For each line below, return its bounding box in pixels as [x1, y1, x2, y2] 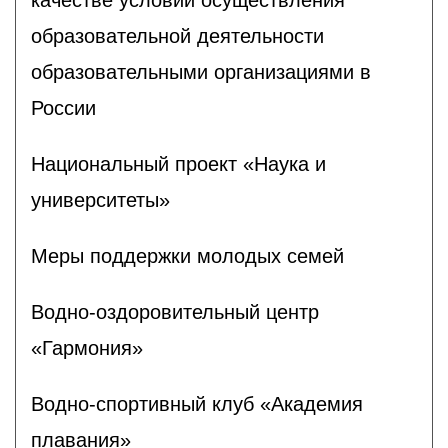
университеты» [31, 188, 170, 211]
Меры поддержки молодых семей [31, 244, 344, 267]
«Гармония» [31, 336, 143, 359]
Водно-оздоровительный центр [31, 300, 319, 323]
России [31, 96, 96, 119]
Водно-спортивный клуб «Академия [31, 392, 363, 415]
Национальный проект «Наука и [31, 152, 326, 175]
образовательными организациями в [31, 60, 371, 83]
